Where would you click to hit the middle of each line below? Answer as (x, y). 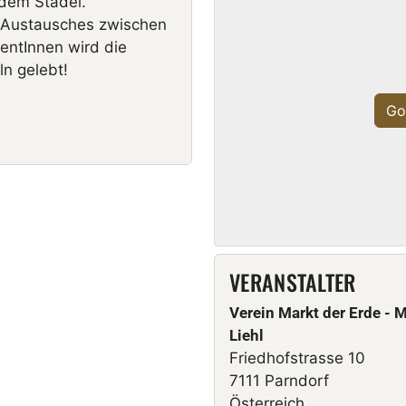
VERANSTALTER (293, 282)
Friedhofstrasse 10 (297, 358)
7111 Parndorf (279, 381)
